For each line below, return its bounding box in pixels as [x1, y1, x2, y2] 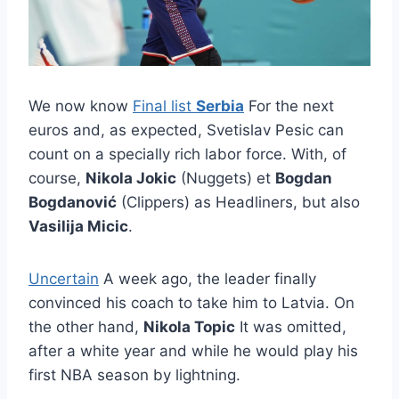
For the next [244, 97, 334, 116]
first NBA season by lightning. [28, 366, 240, 385]
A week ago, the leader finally [99, 270, 316, 289]
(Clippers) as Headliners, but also [117, 193, 360, 212]
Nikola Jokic [85, 169, 176, 188]
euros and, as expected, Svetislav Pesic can [28, 121, 344, 140]
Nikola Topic [143, 318, 235, 337]
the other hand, [28, 318, 143, 337]
